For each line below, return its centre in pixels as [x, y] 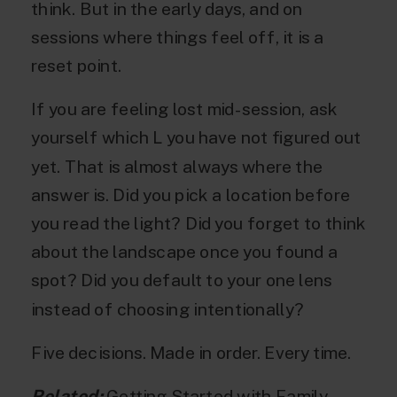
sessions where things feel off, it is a [178, 37]
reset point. [77, 66]
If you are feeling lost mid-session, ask [184, 109]
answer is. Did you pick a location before [191, 195]
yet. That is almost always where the [177, 166]
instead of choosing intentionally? [167, 309]
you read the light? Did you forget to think [198, 223]
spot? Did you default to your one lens [182, 280]
